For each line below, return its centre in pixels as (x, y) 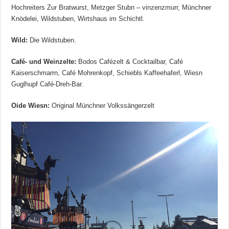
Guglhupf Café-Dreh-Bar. (48, 84)
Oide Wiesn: (31, 106)
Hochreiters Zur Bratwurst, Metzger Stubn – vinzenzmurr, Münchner (111, 8)
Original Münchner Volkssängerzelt (102, 106)
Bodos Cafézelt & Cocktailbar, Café (130, 62)
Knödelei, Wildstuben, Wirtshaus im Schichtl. (78, 19)
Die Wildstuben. (53, 40)
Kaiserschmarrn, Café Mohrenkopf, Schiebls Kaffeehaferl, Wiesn (107, 73)
